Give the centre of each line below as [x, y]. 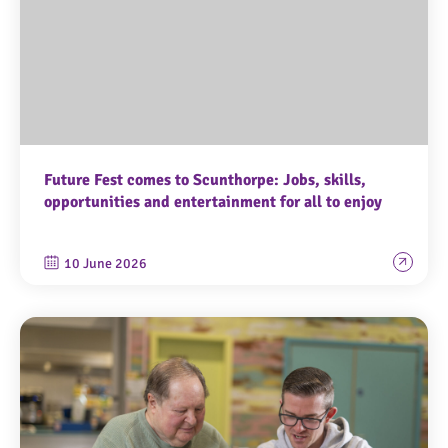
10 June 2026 [105, 264]
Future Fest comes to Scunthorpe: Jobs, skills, [205, 180]
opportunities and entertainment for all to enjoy [213, 202]
